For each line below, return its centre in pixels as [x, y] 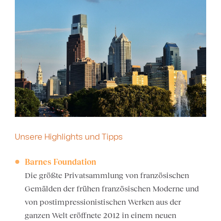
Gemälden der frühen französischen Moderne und [112, 188]
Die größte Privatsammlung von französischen [107, 175]
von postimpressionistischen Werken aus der [103, 202]
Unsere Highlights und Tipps [69, 138]
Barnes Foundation [60, 162]
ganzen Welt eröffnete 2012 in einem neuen [100, 215]
